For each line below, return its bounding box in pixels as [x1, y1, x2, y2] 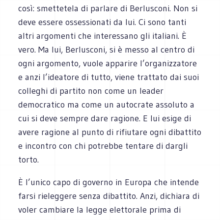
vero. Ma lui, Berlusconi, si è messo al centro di [18, 44, 195, 55]
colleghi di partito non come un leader [18, 85, 164, 96]
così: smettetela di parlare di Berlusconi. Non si [18, 2, 198, 14]
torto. [18, 154, 39, 165]
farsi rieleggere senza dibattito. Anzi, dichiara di [18, 190, 200, 201]
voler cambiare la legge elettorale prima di [18, 204, 181, 215]
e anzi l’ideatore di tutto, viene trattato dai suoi [18, 71, 199, 82]
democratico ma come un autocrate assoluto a [18, 99, 195, 110]
